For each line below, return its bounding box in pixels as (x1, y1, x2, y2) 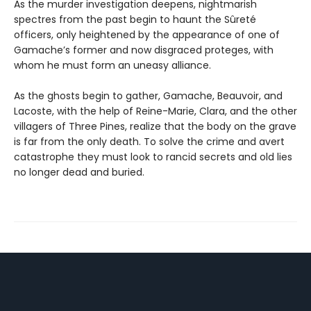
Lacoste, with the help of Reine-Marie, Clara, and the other (14, 103, 297, 118)
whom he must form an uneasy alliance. (14, 58, 211, 72)
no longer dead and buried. (14, 165, 144, 179)
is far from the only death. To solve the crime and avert (14, 134, 285, 149)
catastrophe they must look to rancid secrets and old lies (14, 149, 292, 164)
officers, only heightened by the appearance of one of (14, 27, 280, 42)
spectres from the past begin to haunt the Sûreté (14, 12, 256, 26)
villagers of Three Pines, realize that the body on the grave (14, 119, 296, 133)
